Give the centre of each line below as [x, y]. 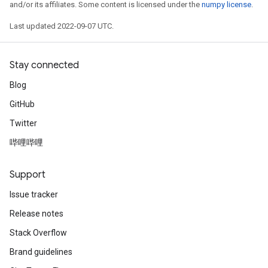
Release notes [36, 214]
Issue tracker [34, 194]
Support [28, 175]
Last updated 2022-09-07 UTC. [62, 26]
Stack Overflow [38, 233]
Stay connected [44, 65]
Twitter [23, 123]
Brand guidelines [41, 252]
